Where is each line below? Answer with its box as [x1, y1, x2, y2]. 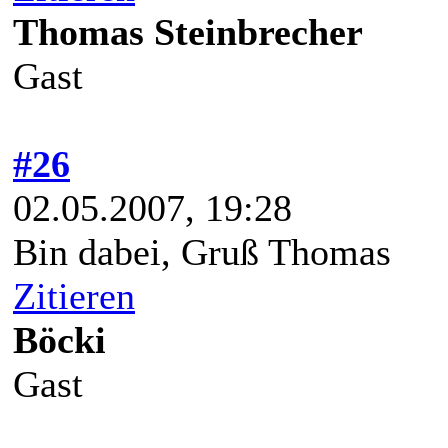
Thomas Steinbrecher [13, 10, 363, 53]
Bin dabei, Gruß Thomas [13, 230, 391, 273]
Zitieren [13, 274, 135, 317]
